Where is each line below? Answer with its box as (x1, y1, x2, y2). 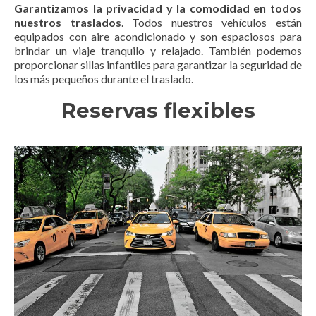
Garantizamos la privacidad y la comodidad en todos (14, 1, 302, 15)
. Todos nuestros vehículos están (121, 16, 303, 29)
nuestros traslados (14, 16, 121, 29)
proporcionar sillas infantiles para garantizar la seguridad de (14, 58, 302, 71)
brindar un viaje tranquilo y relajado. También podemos (14, 44, 302, 57)
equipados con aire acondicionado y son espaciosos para (14, 30, 302, 43)
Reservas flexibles (61, 98, 255, 123)
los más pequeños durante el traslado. (14, 72, 193, 85)
